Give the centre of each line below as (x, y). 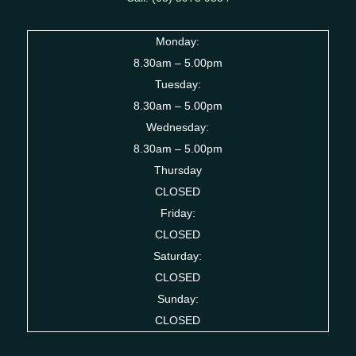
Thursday (178, 170)
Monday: (178, 41)
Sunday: (178, 298)
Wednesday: (178, 127)
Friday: (178, 213)
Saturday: (178, 255)
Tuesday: (178, 84)
